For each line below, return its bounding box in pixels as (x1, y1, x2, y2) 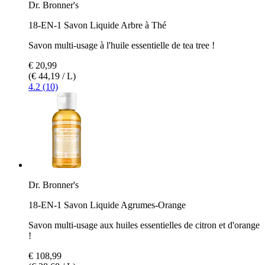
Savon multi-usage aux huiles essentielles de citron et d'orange (28, 219, 260, 230)
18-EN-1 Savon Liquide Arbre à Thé (28, 20, 166, 30)
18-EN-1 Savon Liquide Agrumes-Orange (28, 199, 186, 210)
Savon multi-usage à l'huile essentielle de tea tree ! (28, 40, 215, 50)
